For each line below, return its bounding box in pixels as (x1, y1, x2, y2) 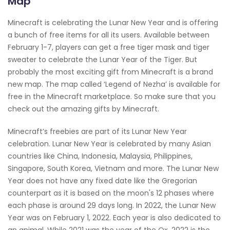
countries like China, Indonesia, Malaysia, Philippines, (8, 150, 193, 161)
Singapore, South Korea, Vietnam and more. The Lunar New (8, 163, 219, 174)
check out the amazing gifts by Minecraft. (8, 103, 159, 114)
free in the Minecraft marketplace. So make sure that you (8, 91, 216, 102)
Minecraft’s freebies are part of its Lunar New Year (8, 126, 187, 137)
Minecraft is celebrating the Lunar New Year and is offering (8, 17, 218, 28)
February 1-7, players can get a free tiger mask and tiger (8, 42, 209, 52)
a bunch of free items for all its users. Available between (8, 29, 209, 40)
